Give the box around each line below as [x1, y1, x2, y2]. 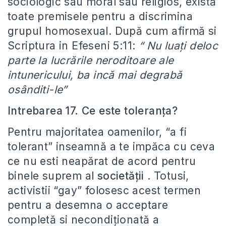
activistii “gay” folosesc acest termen [8, 184, 201, 197]
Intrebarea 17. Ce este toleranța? [8, 104, 178, 117]
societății [97, 169, 144, 182]
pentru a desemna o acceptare [8, 199, 168, 211]
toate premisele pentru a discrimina [8, 10, 193, 23]
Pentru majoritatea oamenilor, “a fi [8, 126, 187, 138]
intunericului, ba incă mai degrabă [8, 69, 183, 81]
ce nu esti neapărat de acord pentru [8, 155, 196, 167]
